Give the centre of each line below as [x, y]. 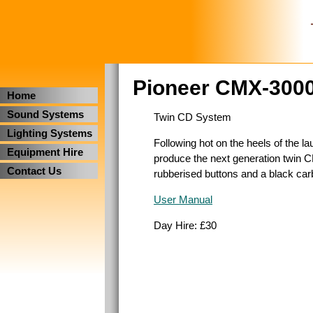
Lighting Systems [50, 133]
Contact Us [34, 171]
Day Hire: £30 [185, 226]
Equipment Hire [45, 152]
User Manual [183, 200]
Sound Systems [45, 115]
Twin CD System [192, 117]
